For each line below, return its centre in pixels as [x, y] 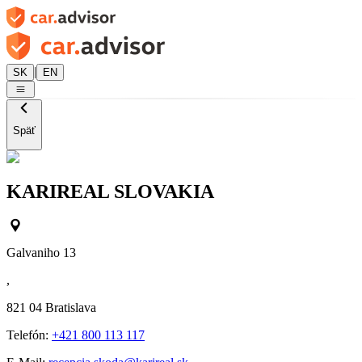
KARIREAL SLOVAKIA [110, 191]
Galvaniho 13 [41, 253]
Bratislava [71, 308]
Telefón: [29, 335]
